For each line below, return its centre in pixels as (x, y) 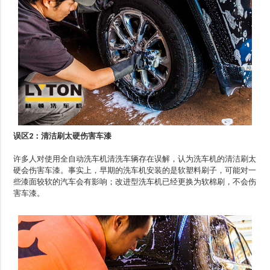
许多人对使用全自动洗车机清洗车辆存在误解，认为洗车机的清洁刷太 (135, 159)
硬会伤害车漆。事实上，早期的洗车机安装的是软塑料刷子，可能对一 (135, 170)
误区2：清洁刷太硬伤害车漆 (63, 136)
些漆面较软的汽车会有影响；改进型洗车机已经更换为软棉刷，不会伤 (135, 181)
